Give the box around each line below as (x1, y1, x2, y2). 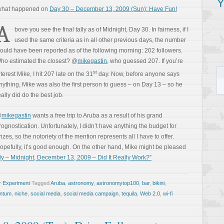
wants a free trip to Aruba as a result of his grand (31, 112, 162, 119)
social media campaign (63, 190, 118, 196)
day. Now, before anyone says (97, 70, 179, 77)
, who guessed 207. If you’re (107, 57, 183, 64)
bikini (152, 180, 164, 186)
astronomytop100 (96, 180, 139, 186)
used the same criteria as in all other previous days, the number (14, 36, 186, 43)
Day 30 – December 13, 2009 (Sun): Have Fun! (49, 5, 177, 12)
